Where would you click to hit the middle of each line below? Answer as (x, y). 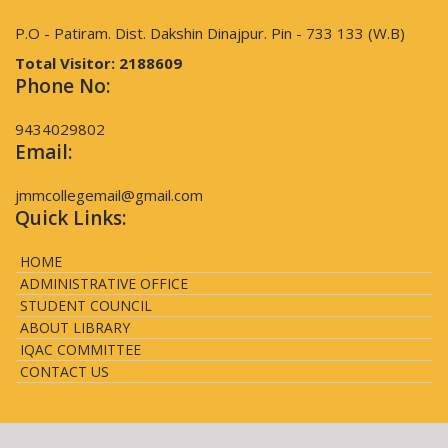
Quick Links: (70, 218)
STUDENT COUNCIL (86, 306)
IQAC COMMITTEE (80, 350)
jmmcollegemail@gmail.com (109, 195)
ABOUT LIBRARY (75, 328)
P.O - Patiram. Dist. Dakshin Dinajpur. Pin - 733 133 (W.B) (210, 33)
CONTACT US (64, 372)
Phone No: (62, 86)
